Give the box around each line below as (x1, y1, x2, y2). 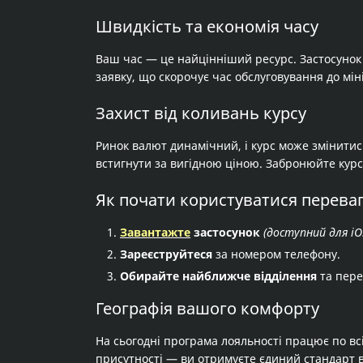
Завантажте (120, 224, 190, 240)
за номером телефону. (212, 246, 340, 262)
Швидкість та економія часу (96, 15, 318, 37)
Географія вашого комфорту (96, 297, 319, 319)
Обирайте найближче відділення (120, 268, 317, 284)
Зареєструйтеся (120, 246, 212, 262)
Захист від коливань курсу (96, 102, 306, 124)
